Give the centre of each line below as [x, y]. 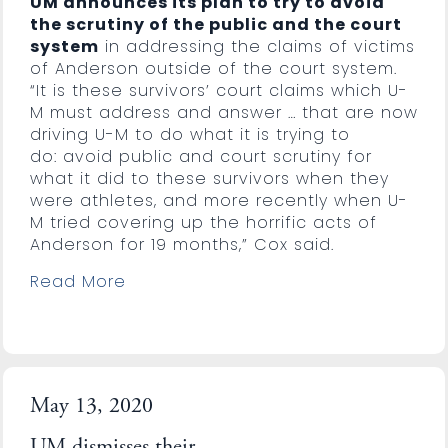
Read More [77, 281]
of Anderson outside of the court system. [213, 68]
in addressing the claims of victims [256, 46]
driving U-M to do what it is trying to [189, 134]
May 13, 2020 [91, 406]
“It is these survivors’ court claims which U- [218, 90]
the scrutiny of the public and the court [215, 24]
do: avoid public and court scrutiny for [200, 156]
